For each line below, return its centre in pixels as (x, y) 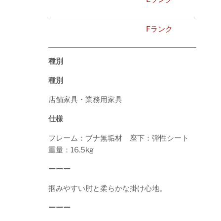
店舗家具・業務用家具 (85, 99)
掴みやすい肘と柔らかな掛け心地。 (108, 188)
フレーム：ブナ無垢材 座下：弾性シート (119, 138)
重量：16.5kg (71, 150)
